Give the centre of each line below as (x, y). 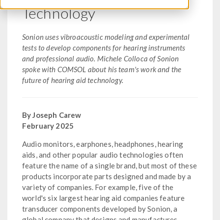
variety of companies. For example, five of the (98, 187)
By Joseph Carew (52, 115)
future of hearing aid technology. (73, 80)
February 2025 (48, 126)
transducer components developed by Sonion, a (100, 209)
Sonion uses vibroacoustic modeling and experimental (106, 37)
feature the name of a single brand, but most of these (110, 165)
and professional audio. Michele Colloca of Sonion (101, 58)
